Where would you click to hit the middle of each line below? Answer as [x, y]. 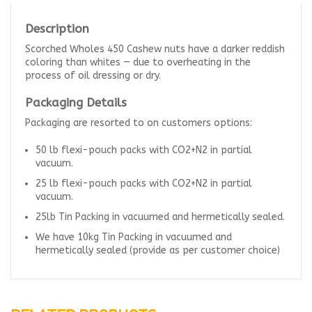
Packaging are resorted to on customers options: [139, 123]
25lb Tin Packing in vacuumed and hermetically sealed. [160, 217]
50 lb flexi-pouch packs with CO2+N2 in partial [144, 150]
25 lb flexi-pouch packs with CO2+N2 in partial [144, 183]
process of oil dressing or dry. [93, 75]
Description [57, 28]
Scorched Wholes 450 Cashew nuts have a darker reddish [155, 49]
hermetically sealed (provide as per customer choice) [158, 250]
